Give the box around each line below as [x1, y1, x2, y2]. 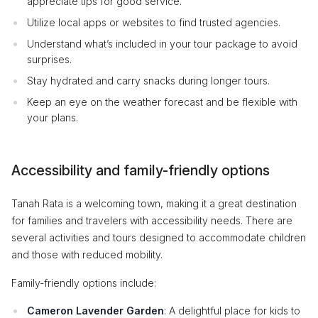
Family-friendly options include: [11, 277, 156, 289]
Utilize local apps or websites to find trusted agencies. [27, 16, 280, 28]
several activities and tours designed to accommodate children [11, 231, 306, 243]
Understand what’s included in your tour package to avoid [27, 38, 297, 50]
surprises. [27, 53, 72, 65]
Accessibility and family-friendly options [11, 162, 270, 179]
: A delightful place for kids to [164, 305, 300, 317]
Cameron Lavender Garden [27, 305, 164, 317]
